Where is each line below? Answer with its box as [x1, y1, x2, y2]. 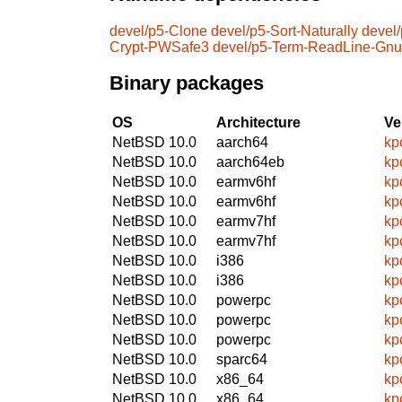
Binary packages [109, 72, 264, 95]
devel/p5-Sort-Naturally [211, 22, 358, 39]
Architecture [216, 114, 301, 130]
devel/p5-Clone [109, 22, 207, 39]
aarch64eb [216, 153, 284, 170]
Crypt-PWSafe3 [109, 39, 209, 55]
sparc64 [216, 351, 267, 367]
